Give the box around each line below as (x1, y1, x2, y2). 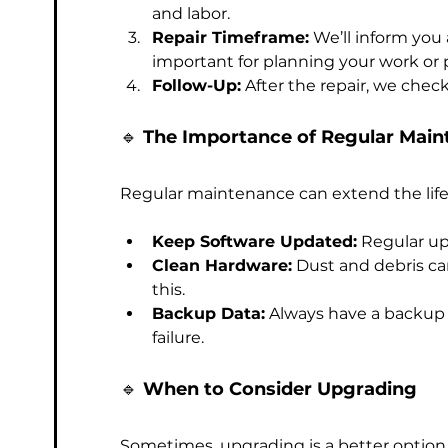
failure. (152, 328, 204, 347)
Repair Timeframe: (152, 28, 309, 47)
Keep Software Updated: (152, 232, 357, 251)
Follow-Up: (152, 76, 241, 95)
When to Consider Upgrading (143, 378, 417, 400)
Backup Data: (152, 304, 265, 323)
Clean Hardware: (152, 256, 292, 275)
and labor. (152, 4, 230, 23)
